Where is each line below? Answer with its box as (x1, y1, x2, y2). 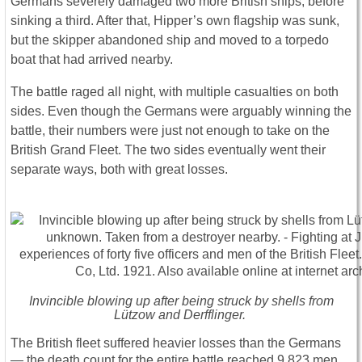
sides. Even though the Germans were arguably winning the (11, 104, 351, 119)
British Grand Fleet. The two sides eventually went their (11, 143, 326, 158)
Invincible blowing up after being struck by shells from (28, 294, 334, 309)
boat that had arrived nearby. (11, 53, 173, 67)
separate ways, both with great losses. (11, 162, 228, 177)
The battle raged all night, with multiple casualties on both (11, 85, 339, 99)
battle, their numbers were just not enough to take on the (11, 124, 330, 138)
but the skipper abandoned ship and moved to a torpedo (11, 33, 329, 48)
